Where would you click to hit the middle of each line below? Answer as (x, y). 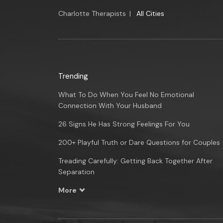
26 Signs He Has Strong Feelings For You (124, 124)
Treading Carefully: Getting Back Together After (135, 161)
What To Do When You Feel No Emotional (126, 95)
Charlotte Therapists (92, 13)
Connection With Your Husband (110, 106)
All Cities (150, 13)
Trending (73, 76)
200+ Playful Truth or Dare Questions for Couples (139, 142)
